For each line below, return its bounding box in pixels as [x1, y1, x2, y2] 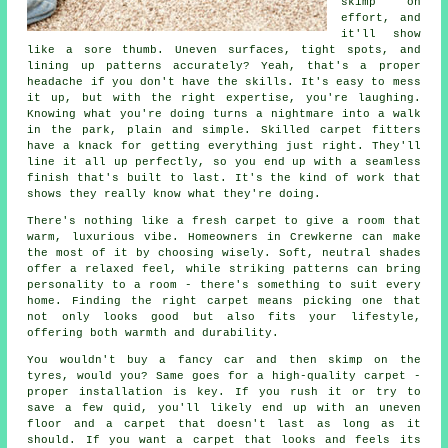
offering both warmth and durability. [27, 327, 280, 340]
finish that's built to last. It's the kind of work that [27, 172, 421, 185]
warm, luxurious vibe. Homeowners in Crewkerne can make [27, 231, 421, 244]
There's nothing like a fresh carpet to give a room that [27, 215, 421, 228]
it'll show [341, 28, 421, 41]
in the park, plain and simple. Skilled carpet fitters [27, 124, 421, 137]
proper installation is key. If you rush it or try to [27, 386, 421, 399]
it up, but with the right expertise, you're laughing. [27, 92, 421, 105]
